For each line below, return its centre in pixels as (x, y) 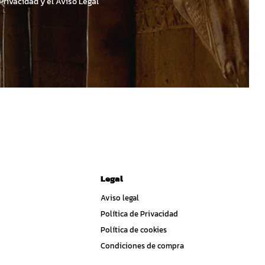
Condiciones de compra (142, 246)
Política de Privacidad (139, 214)
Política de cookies (134, 230)
